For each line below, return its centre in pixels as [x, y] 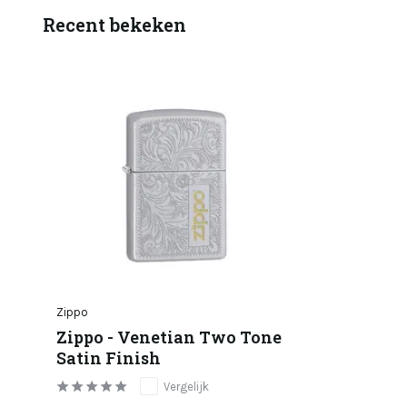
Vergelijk [186, 386]
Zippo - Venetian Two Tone [169, 337]
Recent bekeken [114, 25]
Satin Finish [109, 357]
